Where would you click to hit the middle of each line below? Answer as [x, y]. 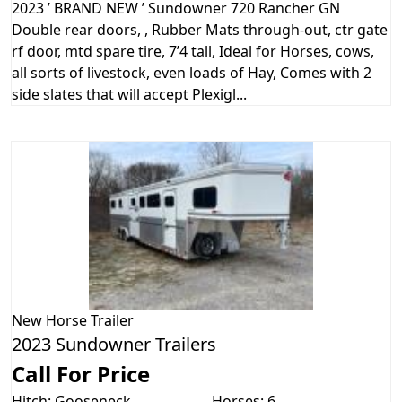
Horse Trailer [90, 320]
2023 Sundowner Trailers [114, 344]
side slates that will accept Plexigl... [129, 94]
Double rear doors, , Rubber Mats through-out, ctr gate [200, 29]
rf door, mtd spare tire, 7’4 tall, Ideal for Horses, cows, [193, 51]
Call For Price [81, 373]
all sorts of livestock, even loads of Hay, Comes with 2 [192, 72]
